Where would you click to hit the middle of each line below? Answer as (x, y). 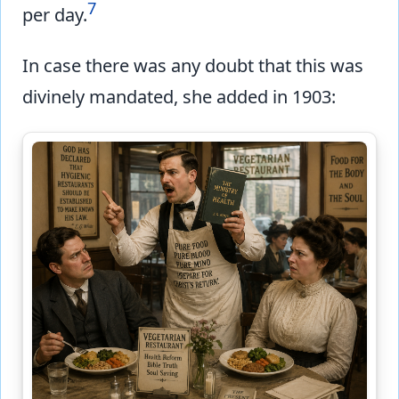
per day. (55, 14)
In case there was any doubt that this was (193, 65)
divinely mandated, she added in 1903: (179, 96)
